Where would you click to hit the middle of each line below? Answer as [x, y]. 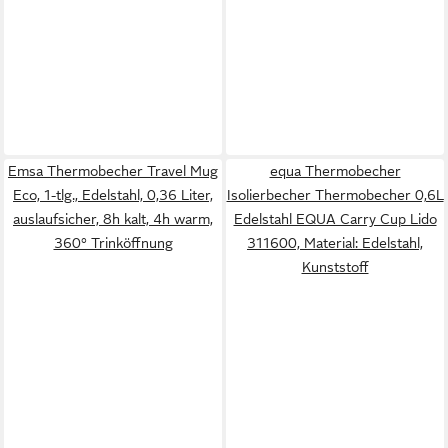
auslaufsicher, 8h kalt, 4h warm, [113, 219]
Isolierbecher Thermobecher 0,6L [335, 195]
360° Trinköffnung [113, 243]
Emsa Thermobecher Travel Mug [113, 171]
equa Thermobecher [335, 171]
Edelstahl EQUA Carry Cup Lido [335, 219]
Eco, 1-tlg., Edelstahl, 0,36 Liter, [113, 195]
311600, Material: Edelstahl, [335, 243]
